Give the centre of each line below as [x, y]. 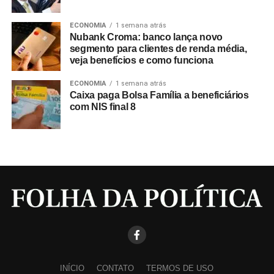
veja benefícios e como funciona [141, 60]
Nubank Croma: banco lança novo [146, 37]
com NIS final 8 [102, 107]
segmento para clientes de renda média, [158, 49]
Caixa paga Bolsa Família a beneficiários [159, 95]
